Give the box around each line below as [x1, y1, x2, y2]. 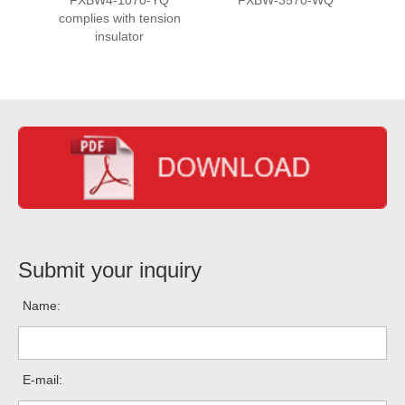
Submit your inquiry [18, 257, 202, 282]
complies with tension [58, 10, 181, 25]
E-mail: [23, 372, 62, 387]
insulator [95, 28, 144, 43]
